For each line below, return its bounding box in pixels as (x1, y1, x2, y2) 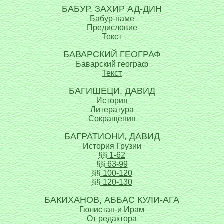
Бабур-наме (89, 14, 134, 23)
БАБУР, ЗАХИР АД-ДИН (62, 4, 162, 14)
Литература (90, 105, 134, 114)
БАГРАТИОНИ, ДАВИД (64, 131, 160, 141)
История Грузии (82, 142, 141, 150)
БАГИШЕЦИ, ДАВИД (68, 86, 155, 96)
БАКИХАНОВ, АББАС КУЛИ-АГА (44, 195, 179, 205)
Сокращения (88, 114, 136, 123)
